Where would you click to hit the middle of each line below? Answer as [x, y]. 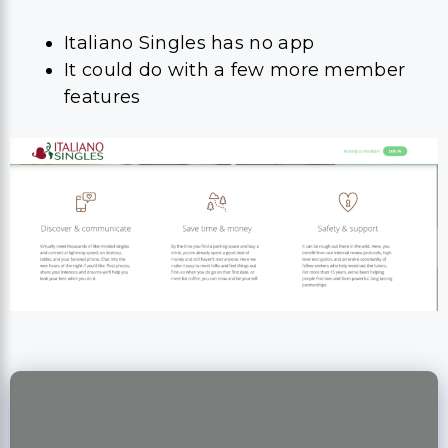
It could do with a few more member [235, 69]
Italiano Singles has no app [189, 42]
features [102, 96]
